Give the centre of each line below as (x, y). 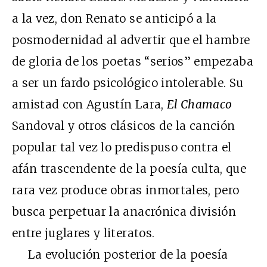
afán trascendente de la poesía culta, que (129, 168)
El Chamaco (199, 104)
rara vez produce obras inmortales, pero (126, 190)
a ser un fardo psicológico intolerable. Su (128, 83)
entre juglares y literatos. (83, 233)
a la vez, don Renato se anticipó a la (114, 18)
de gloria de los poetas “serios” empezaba (133, 61)
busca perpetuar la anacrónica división (124, 211)
